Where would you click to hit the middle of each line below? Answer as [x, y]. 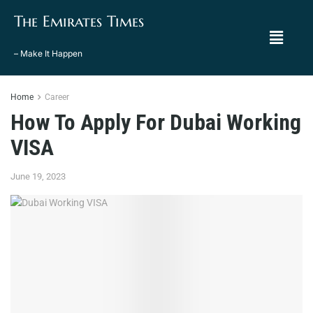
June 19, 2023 [38, 176]
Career [57, 97]
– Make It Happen [48, 53]
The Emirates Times [79, 21]
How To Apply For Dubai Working [156, 122]
